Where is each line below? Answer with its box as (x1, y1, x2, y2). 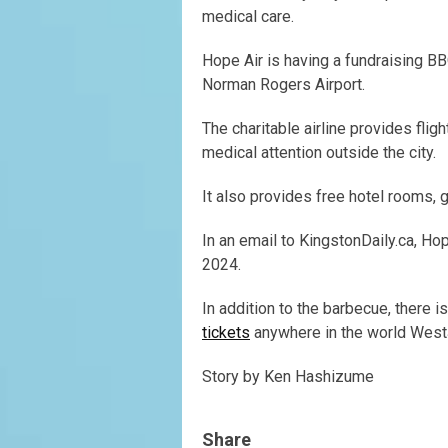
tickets (202, 323, 250, 343)
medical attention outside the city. (202, 143, 436, 163)
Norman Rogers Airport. (202, 75, 365, 95)
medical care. (202, 7, 294, 27)
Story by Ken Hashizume (202, 367, 374, 387)
